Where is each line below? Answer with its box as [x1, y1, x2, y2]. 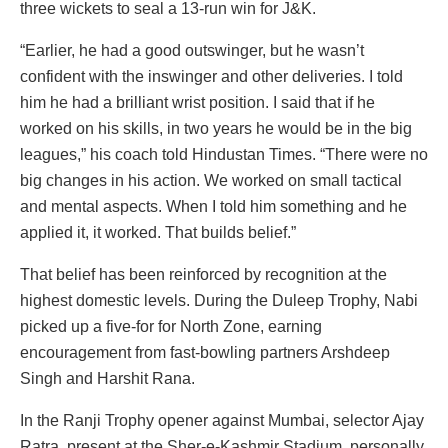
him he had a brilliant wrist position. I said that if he [20, 94, 375, 112]
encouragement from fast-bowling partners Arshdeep [20, 344, 390, 362]
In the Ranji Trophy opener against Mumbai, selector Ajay [20, 412, 424, 430]
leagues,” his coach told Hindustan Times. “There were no [20, 146, 428, 164]
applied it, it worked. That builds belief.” [20, 224, 296, 242]
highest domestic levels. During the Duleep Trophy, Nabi [20, 292, 418, 310]
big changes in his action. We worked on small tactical [20, 172, 402, 190]
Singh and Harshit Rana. [20, 370, 195, 388]
